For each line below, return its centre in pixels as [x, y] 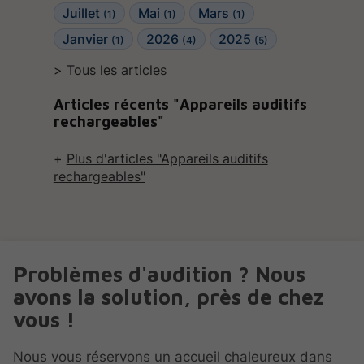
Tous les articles [116, 70]
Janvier [87, 39]
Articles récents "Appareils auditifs [180, 104]
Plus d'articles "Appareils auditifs [167, 158]
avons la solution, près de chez [168, 296]
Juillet [82, 13]
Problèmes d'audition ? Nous [159, 273]
